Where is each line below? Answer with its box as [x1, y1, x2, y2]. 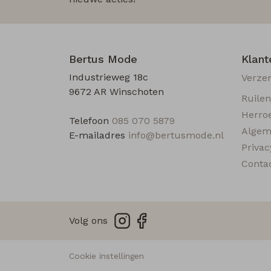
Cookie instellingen [69, 251, 144, 261]
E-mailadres [69, 129, 128, 141]
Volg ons [69, 215, 108, 227]
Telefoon [69, 114, 112, 126]
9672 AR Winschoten [69, 85, 164, 97]
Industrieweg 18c [69, 71, 148, 83]
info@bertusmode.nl [128, 129, 224, 141]
